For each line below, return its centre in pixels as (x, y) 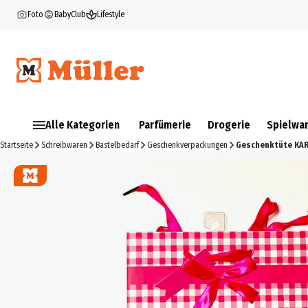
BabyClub (70, 14)
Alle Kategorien (82, 125)
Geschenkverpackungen (187, 145)
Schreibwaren (64, 145)
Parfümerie (165, 125)
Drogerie (229, 125)
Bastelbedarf (117, 145)
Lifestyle (111, 14)
